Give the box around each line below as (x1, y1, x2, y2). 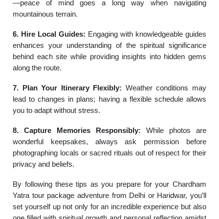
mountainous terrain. (13, 10, 78, 18)
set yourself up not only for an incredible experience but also (13, 202, 206, 211)
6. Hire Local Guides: (13, 30, 86, 38)
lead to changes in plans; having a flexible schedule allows (13, 95, 206, 103)
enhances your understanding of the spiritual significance (13, 41, 206, 49)
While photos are (141, 126, 206, 134)
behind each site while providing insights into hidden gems (13, 52, 206, 61)
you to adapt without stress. (13, 106, 101, 114)
